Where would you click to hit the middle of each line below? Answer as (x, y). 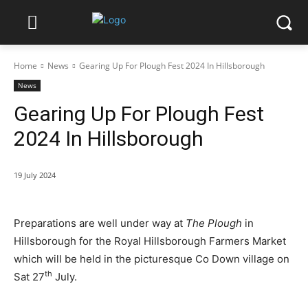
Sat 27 (29, 277)
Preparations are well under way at (100, 223)
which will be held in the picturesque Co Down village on (152, 259)
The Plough (214, 223)
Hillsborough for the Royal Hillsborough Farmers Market (150, 241)
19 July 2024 (35, 175)
